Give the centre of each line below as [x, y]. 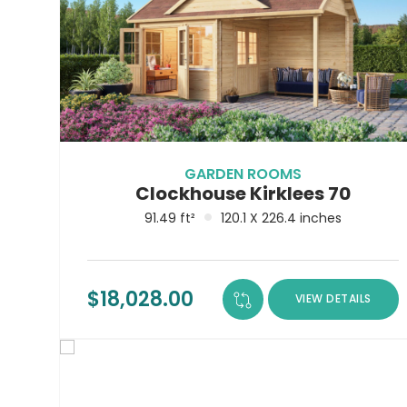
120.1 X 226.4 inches [281, 218]
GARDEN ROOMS [243, 174]
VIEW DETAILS [333, 299]
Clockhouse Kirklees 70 [243, 193]
